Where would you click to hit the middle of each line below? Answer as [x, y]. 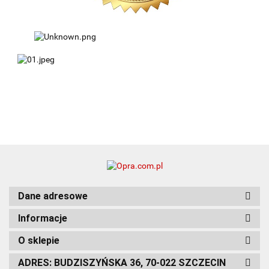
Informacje [43, 219]
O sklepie [39, 241]
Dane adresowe [53, 196]
